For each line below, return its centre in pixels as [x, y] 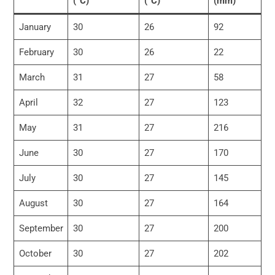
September [41, 229]
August [33, 203]
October [35, 254]
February [36, 52]
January [35, 27]
